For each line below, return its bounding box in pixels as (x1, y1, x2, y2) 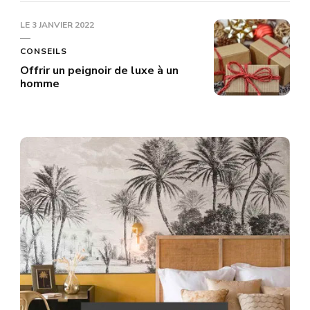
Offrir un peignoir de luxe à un (20, 63, 179, 78)
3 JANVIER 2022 (32, 19, 94, 30)
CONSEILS (20, 46, 67, 57)
